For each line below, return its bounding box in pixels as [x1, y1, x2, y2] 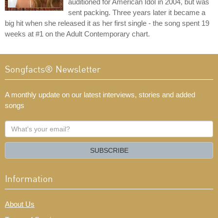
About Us [5, 200, 35, 209]
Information [5, 173, 53, 184]
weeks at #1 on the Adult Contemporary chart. [5, 30, 150, 38]
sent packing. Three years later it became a [68, 8, 205, 17]
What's [4, 121, 28, 130]
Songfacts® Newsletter [5, 63, 101, 75]
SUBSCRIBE [90, 146, 128, 155]
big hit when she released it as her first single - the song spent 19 [5, 19, 209, 28]
